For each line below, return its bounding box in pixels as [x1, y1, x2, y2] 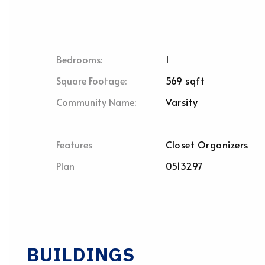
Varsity [165, 95, 198, 108]
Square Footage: [56, 74, 127, 87]
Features [56, 138, 92, 151]
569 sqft [165, 74, 205, 87]
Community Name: [56, 95, 136, 108]
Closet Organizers [165, 138, 248, 151]
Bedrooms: [56, 53, 102, 66]
